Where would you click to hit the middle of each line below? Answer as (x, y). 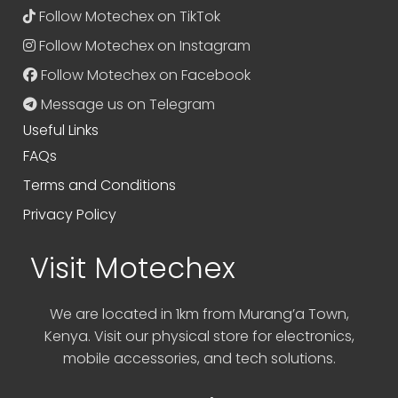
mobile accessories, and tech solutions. (199, 359)
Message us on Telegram (127, 105)
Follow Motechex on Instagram (143, 46)
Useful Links (61, 131)
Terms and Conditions (100, 186)
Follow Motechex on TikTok (128, 17)
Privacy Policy (70, 215)
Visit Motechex (133, 268)
